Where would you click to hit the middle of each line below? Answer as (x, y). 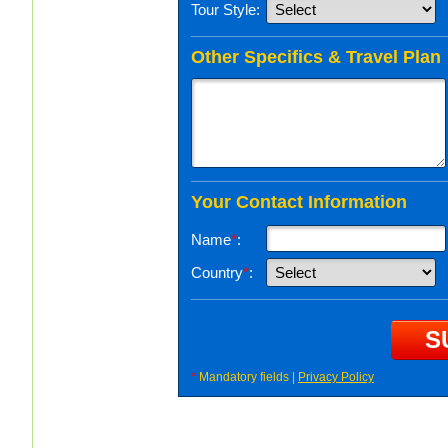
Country (217, 272)
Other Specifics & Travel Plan (316, 56)
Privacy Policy (336, 376)
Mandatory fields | (247, 376)
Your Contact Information (299, 201)
